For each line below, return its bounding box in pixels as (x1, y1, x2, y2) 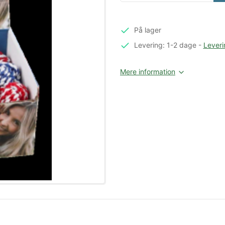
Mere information (120, 67, 175, 76)
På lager (134, 26, 161, 34)
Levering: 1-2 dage (134, 40, 196, 49)
